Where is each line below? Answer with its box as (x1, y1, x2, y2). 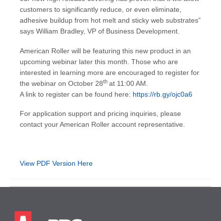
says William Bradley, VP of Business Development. (20, 27, 180, 36)
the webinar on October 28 (20, 79, 103, 87)
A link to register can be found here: (20, 90, 133, 98)
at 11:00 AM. (109, 79, 148, 87)
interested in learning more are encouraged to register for (20, 68, 199, 76)
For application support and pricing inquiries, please (20, 110, 181, 118)
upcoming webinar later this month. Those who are (20, 57, 178, 66)
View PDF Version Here (20, 159, 93, 168)
